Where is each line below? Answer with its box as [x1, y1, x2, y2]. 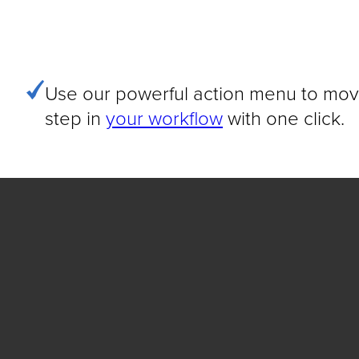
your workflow [106, 104, 223, 131]
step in [45, 104, 106, 131]
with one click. [223, 104, 345, 131]
